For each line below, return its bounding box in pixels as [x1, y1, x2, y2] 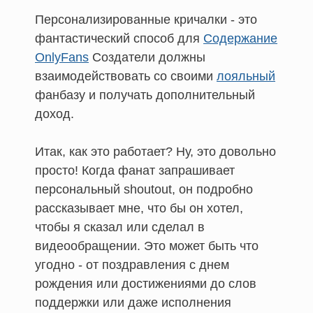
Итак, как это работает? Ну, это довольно [35, 144, 276, 159]
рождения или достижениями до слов [35, 276, 256, 291]
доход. [35, 106, 74, 121]
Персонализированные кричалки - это [35, 12, 257, 27]
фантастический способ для [35, 31, 203, 45]
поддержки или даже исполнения [35, 295, 231, 310]
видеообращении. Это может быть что [35, 238, 259, 253]
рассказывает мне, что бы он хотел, [35, 201, 243, 215]
